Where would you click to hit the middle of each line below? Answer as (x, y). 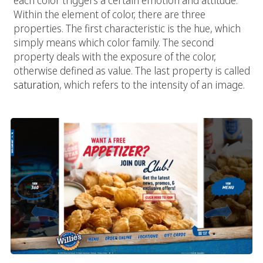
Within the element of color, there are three (109, 14)
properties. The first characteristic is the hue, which (127, 28)
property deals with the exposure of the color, (115, 57)
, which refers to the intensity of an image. (152, 85)
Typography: (40, 111)
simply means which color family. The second (114, 43)
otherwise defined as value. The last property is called (132, 71)
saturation (36, 85)
